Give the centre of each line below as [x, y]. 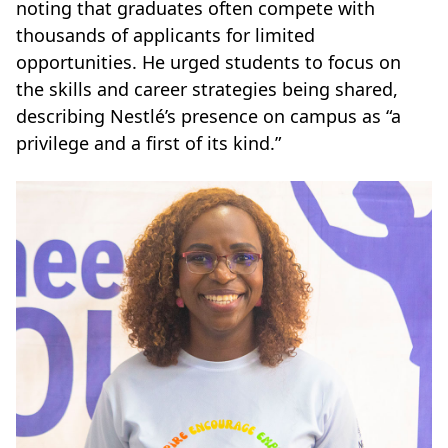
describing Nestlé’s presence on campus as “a [208, 115]
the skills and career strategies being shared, [207, 88]
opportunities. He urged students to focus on [208, 61]
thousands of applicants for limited [165, 34]
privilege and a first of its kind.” [148, 142]
